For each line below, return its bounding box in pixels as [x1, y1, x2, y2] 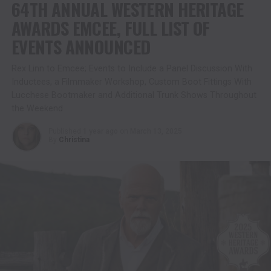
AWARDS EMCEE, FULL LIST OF [11, 15, 210, 41]
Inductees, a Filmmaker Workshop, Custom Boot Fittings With [11, 76, 252, 87]
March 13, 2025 [129, 126, 182, 135]
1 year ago [82, 126, 118, 135]
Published [48, 126, 81, 135]
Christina [58, 135, 90, 144]
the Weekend [11, 103, 63, 114]
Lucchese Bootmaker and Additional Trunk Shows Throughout [11, 90, 256, 100]
